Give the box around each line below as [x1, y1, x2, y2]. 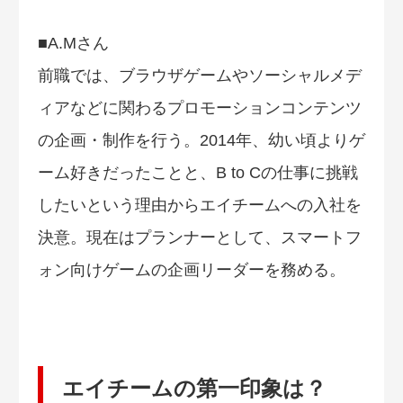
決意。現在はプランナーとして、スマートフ [38, 228, 362, 246]
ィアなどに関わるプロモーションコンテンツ [38, 98, 362, 117]
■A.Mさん [38, 33, 109, 52]
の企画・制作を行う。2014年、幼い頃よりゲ [38, 130, 365, 149]
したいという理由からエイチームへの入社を [38, 195, 362, 214]
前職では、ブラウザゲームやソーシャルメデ [38, 66, 362, 85]
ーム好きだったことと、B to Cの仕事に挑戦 [38, 163, 358, 182]
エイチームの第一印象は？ [61, 376, 327, 400]
